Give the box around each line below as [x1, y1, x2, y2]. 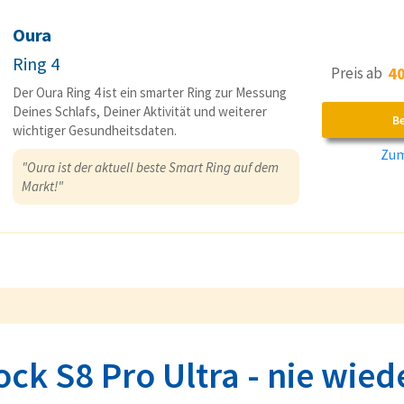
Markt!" [22, 177, 63, 195]
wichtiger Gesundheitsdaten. [13, 121, 177, 139]
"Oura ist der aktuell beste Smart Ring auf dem [22, 158, 279, 176]
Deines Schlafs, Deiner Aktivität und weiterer [13, 102, 267, 120]
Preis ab [331, 63, 389, 84]
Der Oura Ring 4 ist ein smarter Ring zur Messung [13, 83, 287, 101]
